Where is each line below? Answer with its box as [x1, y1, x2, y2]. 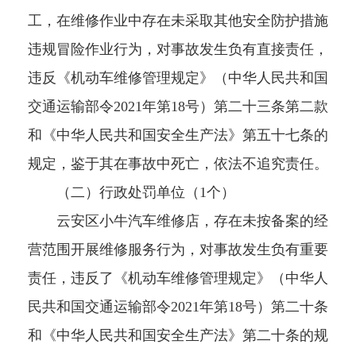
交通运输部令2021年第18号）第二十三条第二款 [28, 99, 328, 115]
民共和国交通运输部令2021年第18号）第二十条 [28, 299, 328, 315]
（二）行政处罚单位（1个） [28, 184, 235, 201]
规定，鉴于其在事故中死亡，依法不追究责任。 [28, 156, 328, 172]
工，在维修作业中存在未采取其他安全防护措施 [28, 13, 328, 29]
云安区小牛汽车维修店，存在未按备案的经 [28, 213, 328, 230]
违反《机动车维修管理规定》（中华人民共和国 [28, 70, 328, 87]
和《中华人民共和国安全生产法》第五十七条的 [28, 127, 328, 144]
